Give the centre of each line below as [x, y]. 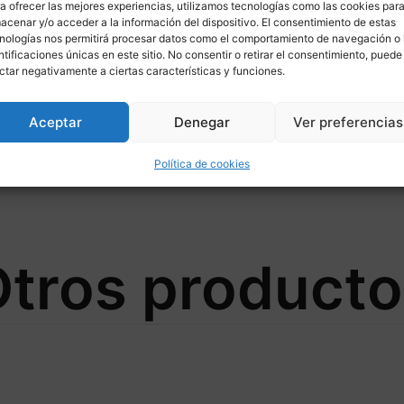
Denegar [202, 122]
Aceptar [56, 122]
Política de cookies [202, 164]
